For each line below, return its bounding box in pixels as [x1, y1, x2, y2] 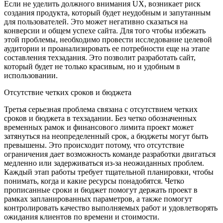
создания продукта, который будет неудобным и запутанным [4, 8, 211, 17]
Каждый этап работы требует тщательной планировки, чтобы [4, 168, 214, 177]
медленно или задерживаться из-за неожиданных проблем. [4, 159, 204, 168]
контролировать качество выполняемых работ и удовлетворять [4, 204, 218, 213]
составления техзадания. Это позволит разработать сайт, [4, 53, 196, 62]
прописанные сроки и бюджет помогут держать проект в [4, 186, 198, 195]
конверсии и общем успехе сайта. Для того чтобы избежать [4, 26, 206, 35]
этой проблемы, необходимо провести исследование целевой [4, 35, 212, 44]
